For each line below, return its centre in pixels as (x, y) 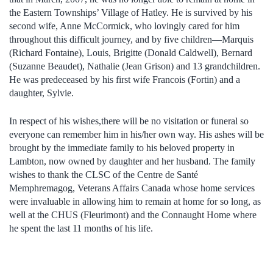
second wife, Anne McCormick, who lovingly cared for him (124, 26)
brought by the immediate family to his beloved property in (122, 147)
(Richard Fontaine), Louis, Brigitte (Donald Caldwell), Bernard (131, 52)
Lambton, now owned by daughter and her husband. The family (132, 161)
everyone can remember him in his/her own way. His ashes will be (136, 134)
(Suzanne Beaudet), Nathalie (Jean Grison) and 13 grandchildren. (135, 66)
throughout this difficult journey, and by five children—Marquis (131, 39)
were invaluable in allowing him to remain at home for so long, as (135, 201)
